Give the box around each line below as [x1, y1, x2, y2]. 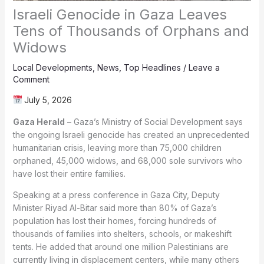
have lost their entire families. [12, 168, 126, 179]
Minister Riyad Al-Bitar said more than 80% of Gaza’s [12, 202, 217, 213]
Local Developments [12, 62, 93, 72]
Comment [12, 74, 49, 84]
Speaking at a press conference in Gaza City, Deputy [12, 189, 220, 200]
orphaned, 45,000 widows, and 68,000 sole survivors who [12, 155, 242, 166]
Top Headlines [123, 62, 181, 72]
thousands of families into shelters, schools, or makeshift [12, 228, 232, 239]
